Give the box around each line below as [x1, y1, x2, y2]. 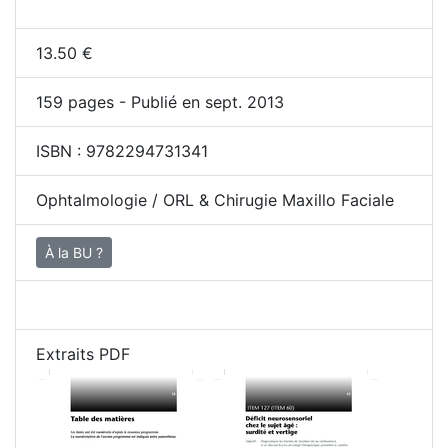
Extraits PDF [36, 344, 130, 364]
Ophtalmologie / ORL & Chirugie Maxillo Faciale [36, 190, 394, 210]
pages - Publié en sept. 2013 [63, 92, 284, 112]
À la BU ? [45, 244, 103, 261]
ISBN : [36, 141, 86, 161]
